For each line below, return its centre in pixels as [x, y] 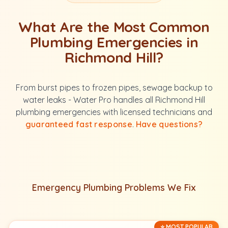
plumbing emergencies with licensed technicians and [114, 112]
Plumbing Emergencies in [114, 42]
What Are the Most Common [114, 27]
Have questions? [169, 124]
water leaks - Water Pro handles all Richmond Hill [114, 100]
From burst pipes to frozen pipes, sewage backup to [114, 88]
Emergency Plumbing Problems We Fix [114, 187]
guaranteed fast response [79, 124]
